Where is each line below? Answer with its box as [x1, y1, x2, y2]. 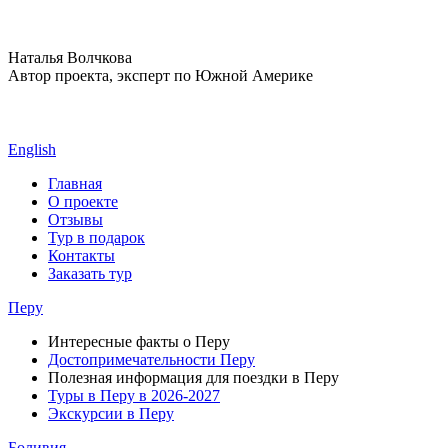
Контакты [48, 247, 115, 264]
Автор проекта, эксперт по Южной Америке [8, 67, 313, 84]
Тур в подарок [48, 229, 145, 246]
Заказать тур [48, 265, 132, 282]
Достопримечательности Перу [48, 351, 255, 368]
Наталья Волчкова [8, 49, 132, 66]
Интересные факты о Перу [48, 333, 230, 350]
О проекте [48, 193, 118, 210]
